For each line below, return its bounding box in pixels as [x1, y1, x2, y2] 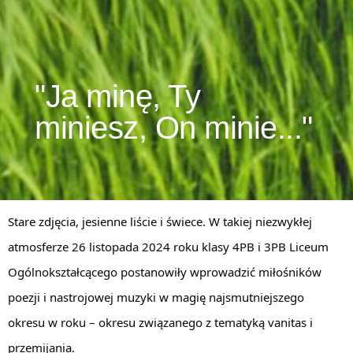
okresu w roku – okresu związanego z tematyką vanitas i [8, 314, 313, 330]
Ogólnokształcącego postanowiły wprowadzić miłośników [8, 263, 321, 280]
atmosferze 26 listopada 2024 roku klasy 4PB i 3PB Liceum [8, 238, 329, 255]
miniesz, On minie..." [35, 110, 313, 145]
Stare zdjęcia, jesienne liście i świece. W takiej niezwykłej [8, 213, 312, 229]
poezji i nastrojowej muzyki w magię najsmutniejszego [8, 288, 304, 305]
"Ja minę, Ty [35, 78, 200, 113]
